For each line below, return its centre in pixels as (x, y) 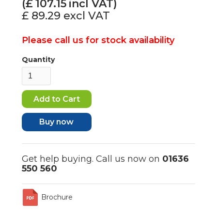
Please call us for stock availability (98, 40)
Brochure (57, 197)
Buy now (57, 122)
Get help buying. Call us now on (92, 159)
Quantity (38, 59)
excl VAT (86, 15)
